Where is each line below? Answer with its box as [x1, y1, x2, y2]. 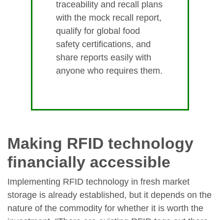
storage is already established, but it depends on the [7, 190, 212, 200]
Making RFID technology [7, 135, 193, 153]
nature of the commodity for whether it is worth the [7, 203, 203, 214]
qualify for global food [56, 26, 140, 36]
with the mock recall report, [56, 13, 162, 23]
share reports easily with [56, 53, 151, 63]
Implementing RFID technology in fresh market [7, 177, 190, 187]
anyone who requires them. [56, 66, 163, 76]
